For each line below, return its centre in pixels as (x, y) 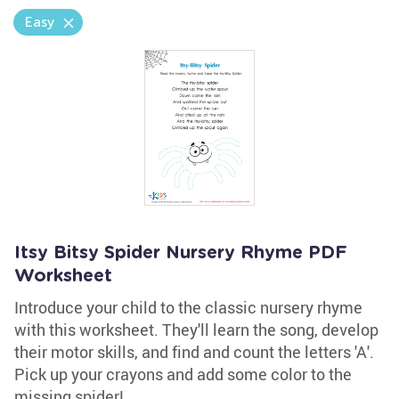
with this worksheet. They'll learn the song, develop (196, 330)
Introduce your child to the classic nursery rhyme (188, 307)
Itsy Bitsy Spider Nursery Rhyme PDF (181, 253)
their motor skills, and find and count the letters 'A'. (194, 352)
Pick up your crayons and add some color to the (183, 374)
